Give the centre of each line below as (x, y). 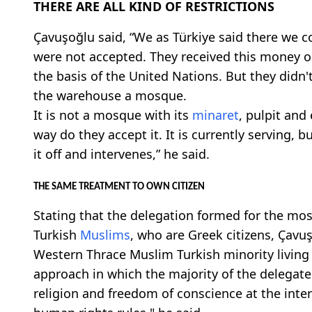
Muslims (105, 234)
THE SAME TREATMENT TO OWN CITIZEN (119, 187)
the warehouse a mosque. (110, 95)
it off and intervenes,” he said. (122, 154)
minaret (216, 115)
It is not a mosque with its (113, 115)
